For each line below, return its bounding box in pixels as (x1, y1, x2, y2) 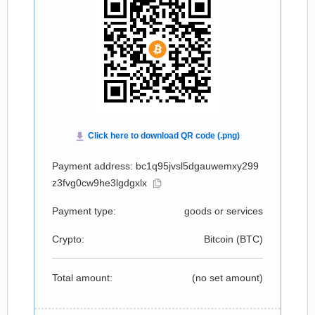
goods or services (184, 205, 263, 217)
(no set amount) (192, 272, 263, 283)
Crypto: (52, 233, 84, 245)
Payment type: (52, 205, 116, 217)
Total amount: (52, 272, 112, 283)
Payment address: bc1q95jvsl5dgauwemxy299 (52, 160, 259, 172)
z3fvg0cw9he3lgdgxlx (52, 177, 147, 188)
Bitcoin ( (204, 233, 240, 245)
